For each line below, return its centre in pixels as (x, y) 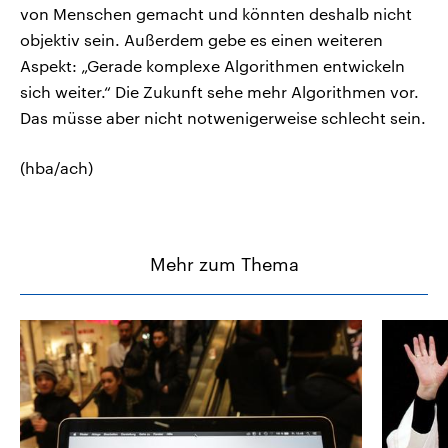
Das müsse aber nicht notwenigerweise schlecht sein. (223, 118)
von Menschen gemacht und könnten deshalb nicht (216, 14)
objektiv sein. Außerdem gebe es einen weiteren (201, 40)
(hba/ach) (56, 168)
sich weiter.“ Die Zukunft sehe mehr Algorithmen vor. (219, 92)
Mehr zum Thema (224, 264)
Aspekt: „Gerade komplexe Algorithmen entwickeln (212, 66)
